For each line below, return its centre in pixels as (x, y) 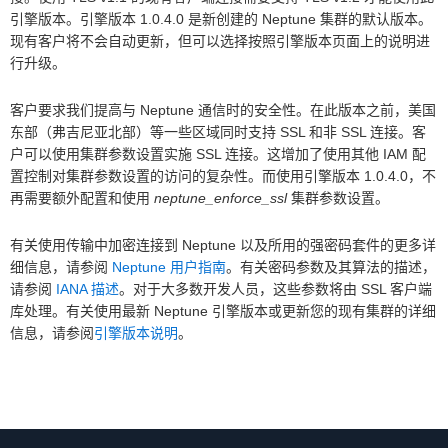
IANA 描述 (87, 289)
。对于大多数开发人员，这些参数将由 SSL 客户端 (275, 289)
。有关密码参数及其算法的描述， (331, 267)
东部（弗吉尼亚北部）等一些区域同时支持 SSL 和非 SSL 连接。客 (218, 132)
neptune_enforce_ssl (220, 198)
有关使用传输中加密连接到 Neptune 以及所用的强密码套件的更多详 (223, 245)
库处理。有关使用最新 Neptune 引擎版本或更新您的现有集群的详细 (223, 311)
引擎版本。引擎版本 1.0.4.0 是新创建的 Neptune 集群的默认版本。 (221, 19)
